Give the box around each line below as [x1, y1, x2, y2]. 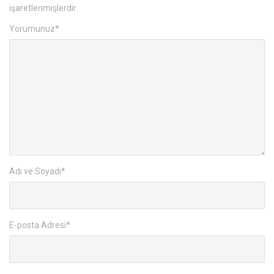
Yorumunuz [9, 24, 55, 34]
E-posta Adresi [9, 220, 66, 231]
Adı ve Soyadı [9, 166, 61, 177]
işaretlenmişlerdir [9, 3, 76, 13]
